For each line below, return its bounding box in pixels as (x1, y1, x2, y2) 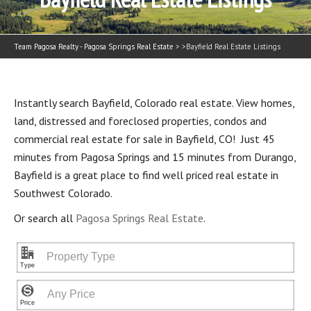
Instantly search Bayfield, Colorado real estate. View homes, (14, 96, 294, 110)
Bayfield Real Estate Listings (186, 42, 280, 51)
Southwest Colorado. (14, 186, 112, 200)
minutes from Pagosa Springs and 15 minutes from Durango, (14, 150, 296, 164)
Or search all (14, 211, 76, 225)
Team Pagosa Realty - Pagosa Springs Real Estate (14, 42, 174, 51)
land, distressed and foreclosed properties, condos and (14, 114, 267, 128)
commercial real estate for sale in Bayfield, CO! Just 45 (14, 132, 275, 146)
